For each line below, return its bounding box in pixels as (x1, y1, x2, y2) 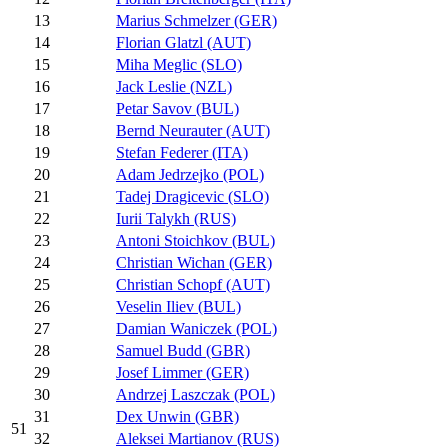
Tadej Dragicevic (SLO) (116, 188, 269, 206)
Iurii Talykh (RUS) (116, 210, 236, 228)
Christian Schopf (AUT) (116, 276, 270, 294)
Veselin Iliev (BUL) (116, 298, 241, 316)
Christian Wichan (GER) (116, 254, 272, 272)
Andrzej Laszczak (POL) (116, 386, 275, 404)
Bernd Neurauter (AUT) (116, 122, 270, 140)
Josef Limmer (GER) (116, 364, 249, 382)
